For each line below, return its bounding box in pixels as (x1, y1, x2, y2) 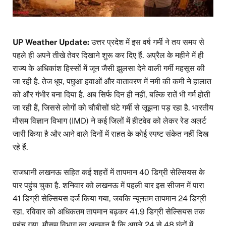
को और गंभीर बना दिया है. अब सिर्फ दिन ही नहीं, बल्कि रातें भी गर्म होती (13, 89, 210, 99)
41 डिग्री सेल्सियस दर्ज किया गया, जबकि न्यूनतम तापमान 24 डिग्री (13, 193, 206, 203)
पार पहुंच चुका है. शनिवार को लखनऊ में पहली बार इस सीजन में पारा (13, 180, 204, 190)
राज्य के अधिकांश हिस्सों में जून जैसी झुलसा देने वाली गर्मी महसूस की (13, 63, 205, 73)
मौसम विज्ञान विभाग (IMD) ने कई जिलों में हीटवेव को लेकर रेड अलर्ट (13, 116, 206, 126)
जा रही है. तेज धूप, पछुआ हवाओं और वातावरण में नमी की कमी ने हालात (13, 76, 211, 86)
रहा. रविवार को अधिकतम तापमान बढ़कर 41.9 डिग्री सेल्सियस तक (13, 206, 205, 216)
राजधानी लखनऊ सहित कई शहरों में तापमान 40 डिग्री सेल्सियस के (13, 167, 205, 177)
